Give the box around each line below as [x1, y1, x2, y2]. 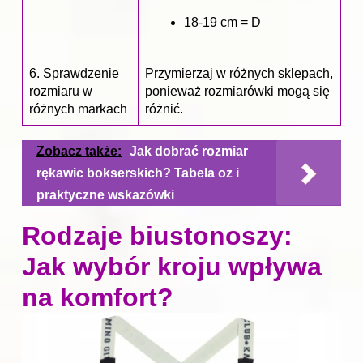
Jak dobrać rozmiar [130, 144, 248, 159]
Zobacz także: [36, 144, 122, 159]
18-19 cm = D [184, 15, 261, 29]
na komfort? [22, 283, 173, 313]
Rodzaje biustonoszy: [22, 221, 293, 251]
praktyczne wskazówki [36, 188, 174, 203]
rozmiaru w [29, 84, 92, 99]
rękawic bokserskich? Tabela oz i [36, 166, 239, 181]
